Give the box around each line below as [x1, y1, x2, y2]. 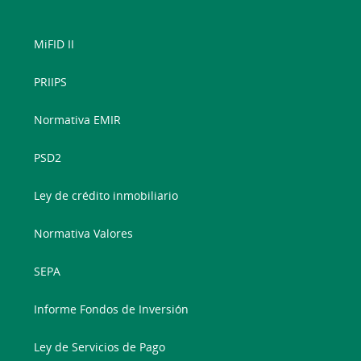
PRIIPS [34, 74, 68, 90]
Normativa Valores [34, 226, 134, 242]
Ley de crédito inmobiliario [34, 188, 179, 204]
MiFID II [34, 36, 75, 52]
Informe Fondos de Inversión [34, 301, 189, 317]
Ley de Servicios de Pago [34, 339, 166, 355]
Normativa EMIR [34, 112, 122, 128]
